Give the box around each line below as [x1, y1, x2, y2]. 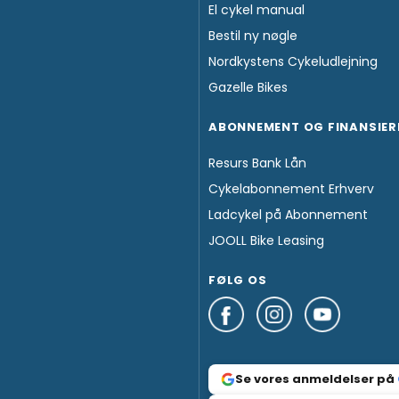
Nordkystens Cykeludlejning [208, 53, 378, 71]
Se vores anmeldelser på [234, 370, 397, 388]
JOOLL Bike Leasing [208, 232, 324, 250]
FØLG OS [208, 272, 267, 289]
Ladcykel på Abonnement [208, 206, 368, 224]
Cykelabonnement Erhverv [208, 180, 374, 199]
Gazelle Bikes [208, 78, 288, 97]
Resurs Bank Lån [208, 154, 306, 173]
